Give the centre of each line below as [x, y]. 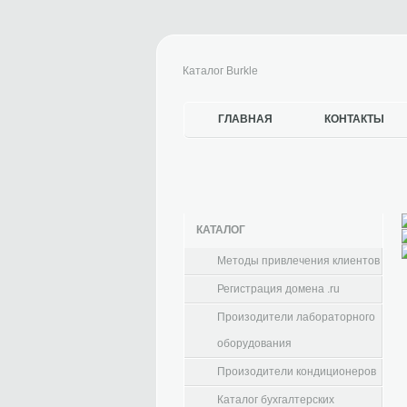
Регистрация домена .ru [278, 289]
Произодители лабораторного [296, 317]
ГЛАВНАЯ [245, 119]
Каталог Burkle [220, 71]
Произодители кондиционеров [297, 372]
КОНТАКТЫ [354, 119]
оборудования [254, 343]
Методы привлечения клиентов [298, 261]
